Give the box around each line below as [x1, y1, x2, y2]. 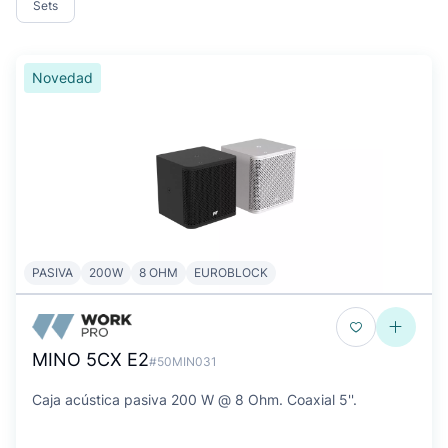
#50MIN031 [149, 354, 217, 369]
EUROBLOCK [194, 265, 268, 280]
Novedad [32, 69, 93, 86]
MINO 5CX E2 [32, 349, 149, 370]
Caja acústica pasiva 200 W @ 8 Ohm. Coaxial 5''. [32, 391, 357, 408]
